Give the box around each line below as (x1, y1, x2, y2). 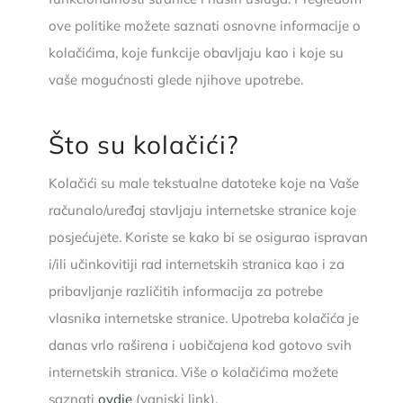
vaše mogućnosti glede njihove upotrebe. (48, 70, 303, 88)
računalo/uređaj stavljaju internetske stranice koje (48, 201, 356, 219)
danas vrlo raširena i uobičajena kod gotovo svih (48, 336, 352, 354)
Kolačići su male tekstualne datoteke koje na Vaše (48, 174, 359, 192)
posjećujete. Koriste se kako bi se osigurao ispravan (48, 228, 368, 246)
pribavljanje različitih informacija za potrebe (48, 282, 323, 300)
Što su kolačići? (48, 128, 239, 160)
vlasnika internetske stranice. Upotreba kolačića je (48, 309, 359, 327)
